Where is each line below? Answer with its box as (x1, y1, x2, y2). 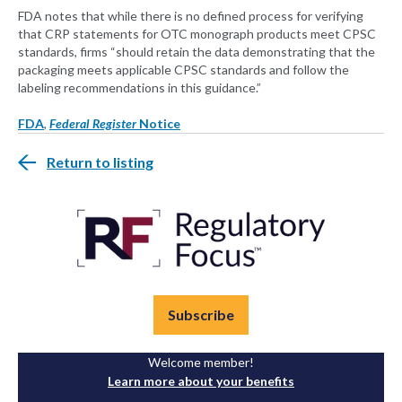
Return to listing (47, 153, 153, 171)
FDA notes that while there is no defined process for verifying (18, 8, 363, 24)
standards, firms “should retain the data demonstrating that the (18, 44, 375, 60)
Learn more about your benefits (108, 373, 294, 389)
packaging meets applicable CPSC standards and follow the (18, 62, 349, 78)
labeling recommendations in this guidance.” (18, 80, 261, 96)
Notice (136, 116, 180, 132)
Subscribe (168, 306, 234, 324)
